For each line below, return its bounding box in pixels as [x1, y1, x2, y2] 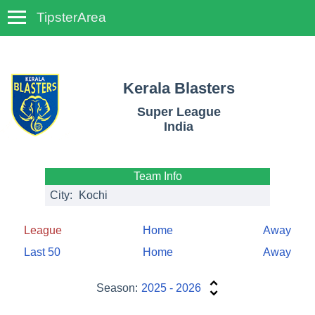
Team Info [133, 170, 182, 183]
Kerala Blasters [122, 79, 235, 97]
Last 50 [24, 246, 60, 259]
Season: [96, 282, 139, 295]
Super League [136, 105, 221, 120]
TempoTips [120, 17, 195, 33]
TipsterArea [37, 10, 106, 25]
